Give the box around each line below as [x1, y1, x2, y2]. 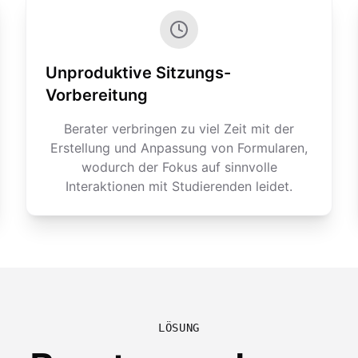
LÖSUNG [157, 321, 201, 334]
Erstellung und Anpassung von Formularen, [50, 140, 308, 156]
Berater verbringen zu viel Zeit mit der [64, 121, 294, 137]
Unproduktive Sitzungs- [46, 63, 231, 82]
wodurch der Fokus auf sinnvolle [81, 159, 277, 175]
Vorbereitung [46, 86, 148, 105]
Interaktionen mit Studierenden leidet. [66, 178, 292, 194]
